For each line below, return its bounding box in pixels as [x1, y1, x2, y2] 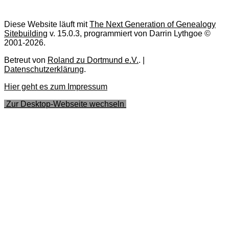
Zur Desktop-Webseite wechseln [4, 100, 126, 109]
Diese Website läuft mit [4, 20, 89, 29]
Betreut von [4, 56, 48, 65]
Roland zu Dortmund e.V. [48, 56, 139, 65]
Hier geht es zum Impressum [4, 82, 107, 91]
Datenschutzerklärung [4, 65, 84, 74]
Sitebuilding [4, 29, 48, 38]
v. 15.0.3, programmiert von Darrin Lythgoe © [48, 29, 211, 38]
